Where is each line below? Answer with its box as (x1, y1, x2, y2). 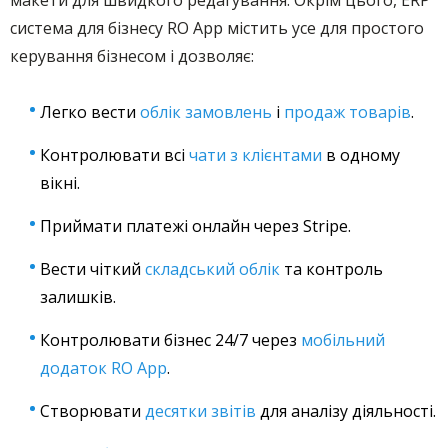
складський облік (145, 258, 280, 280)
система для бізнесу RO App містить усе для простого (10, 17, 424, 39)
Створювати (40, 400, 145, 422)
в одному (322, 144, 400, 166)
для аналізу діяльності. (256, 400, 436, 422)
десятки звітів (145, 400, 256, 422)
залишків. (40, 286, 116, 308)
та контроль (280, 258, 383, 280)
